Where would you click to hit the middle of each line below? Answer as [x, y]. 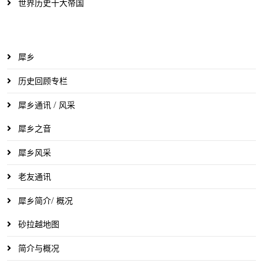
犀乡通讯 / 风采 [45, 105]
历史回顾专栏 [42, 81]
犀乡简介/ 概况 [44, 201]
